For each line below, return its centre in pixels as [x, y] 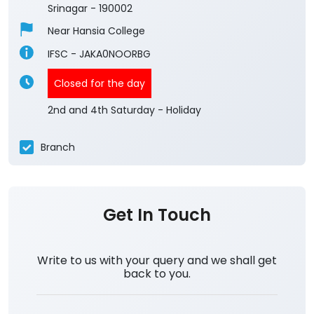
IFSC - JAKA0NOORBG [99, 54]
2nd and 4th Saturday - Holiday [124, 110]
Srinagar [68, 8]
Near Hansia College [96, 31]
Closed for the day [100, 83]
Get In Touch [157, 215]
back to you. [157, 274]
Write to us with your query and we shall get [157, 260]
